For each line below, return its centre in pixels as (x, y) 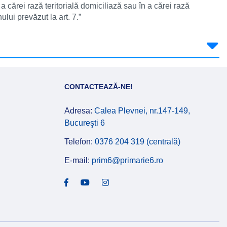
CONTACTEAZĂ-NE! (99, 87)
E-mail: (78, 160)
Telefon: (80, 142)
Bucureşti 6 (85, 123)
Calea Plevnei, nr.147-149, (142, 111)
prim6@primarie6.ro (127, 160)
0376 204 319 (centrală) (138, 142)
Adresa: (79, 111)
